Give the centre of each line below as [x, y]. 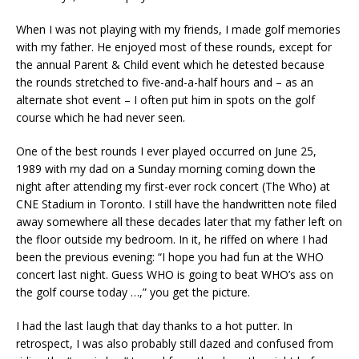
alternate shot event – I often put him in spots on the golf [165, 100]
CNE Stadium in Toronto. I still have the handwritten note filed [176, 204]
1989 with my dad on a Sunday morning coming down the [166, 169]
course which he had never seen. [101, 118]
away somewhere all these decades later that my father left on [179, 222]
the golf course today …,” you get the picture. [133, 292]
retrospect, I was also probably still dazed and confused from [175, 344]
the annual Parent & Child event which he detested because [170, 65]
